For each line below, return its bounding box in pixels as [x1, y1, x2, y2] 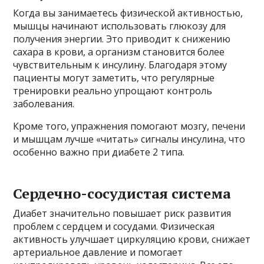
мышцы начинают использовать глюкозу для [13, 19, 226, 32]
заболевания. [13, 97, 75, 110]
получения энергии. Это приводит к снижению [13, 32, 231, 45]
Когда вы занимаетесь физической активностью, [13, 6, 243, 19]
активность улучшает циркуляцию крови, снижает [13, 233, 251, 246]
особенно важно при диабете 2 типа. [13, 146, 185, 159]
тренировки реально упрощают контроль [13, 84, 213, 97]
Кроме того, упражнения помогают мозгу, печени [13, 120, 246, 133]
